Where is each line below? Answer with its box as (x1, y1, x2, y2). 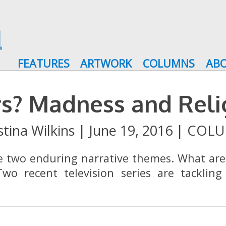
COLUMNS (142, 55, 195, 71)
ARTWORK (80, 55, 132, 71)
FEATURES (17, 55, 70, 71)
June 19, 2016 (89, 121, 173, 140)
